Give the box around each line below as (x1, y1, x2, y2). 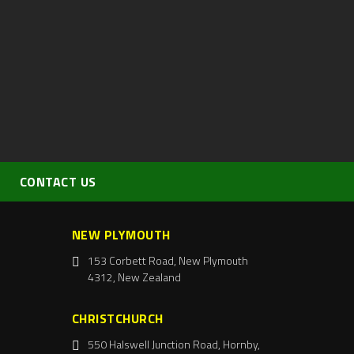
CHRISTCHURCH (71, 309, 164, 329)
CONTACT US (19, 172, 96, 192)
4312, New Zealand (87, 269, 181, 286)
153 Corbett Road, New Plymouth (87, 252, 248, 269)
